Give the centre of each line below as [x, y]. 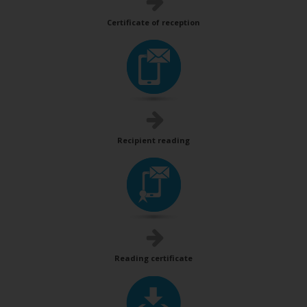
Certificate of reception [153, 22]
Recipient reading [153, 140]
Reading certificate [153, 258]
